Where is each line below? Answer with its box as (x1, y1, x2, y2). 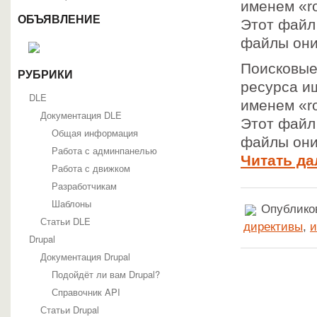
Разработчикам (52, 179, 117, 192)
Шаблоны (52, 197, 91, 210)
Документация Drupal (40, 250, 130, 263)
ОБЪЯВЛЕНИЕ (18, 13, 100, 25)
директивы (243, 220, 303, 234)
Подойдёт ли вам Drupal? (52, 267, 160, 281)
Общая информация (52, 126, 138, 139)
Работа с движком (52, 161, 130, 175)
